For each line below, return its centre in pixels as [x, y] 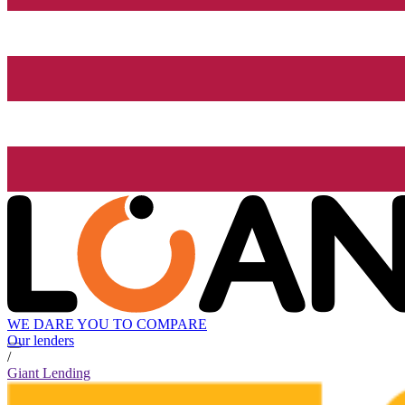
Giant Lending [49, 373]
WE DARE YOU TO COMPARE [107, 325]
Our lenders [41, 341]
